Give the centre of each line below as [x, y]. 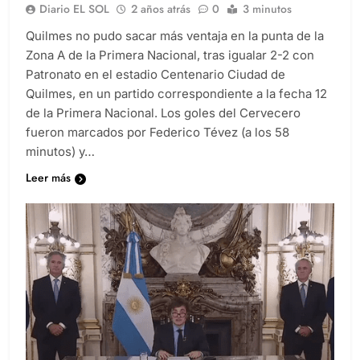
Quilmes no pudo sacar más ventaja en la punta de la [175, 35]
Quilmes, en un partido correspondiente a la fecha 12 [176, 93]
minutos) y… [60, 151]
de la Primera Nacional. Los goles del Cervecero [163, 112]
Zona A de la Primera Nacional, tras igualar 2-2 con [170, 55]
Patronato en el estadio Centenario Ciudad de [155, 74]
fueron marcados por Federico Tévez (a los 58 [157, 132]
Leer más [48, 177]
